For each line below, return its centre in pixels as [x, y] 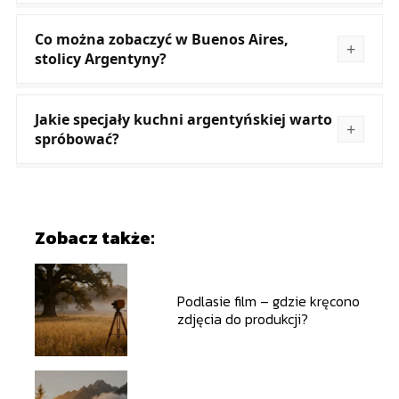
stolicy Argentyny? [100, 59]
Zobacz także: [94, 238]
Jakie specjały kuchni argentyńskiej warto [183, 120]
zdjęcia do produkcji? [242, 319]
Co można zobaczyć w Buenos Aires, [161, 40]
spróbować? [77, 139]
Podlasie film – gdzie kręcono [268, 301]
